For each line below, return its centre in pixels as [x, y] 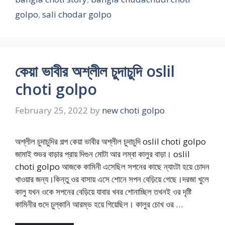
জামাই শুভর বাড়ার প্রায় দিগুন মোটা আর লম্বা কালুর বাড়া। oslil [102, 154]
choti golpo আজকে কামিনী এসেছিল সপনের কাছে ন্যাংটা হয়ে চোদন [112, 166]
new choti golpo [133, 110]
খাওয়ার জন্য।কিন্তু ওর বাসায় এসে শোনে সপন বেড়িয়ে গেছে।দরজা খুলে [112, 179]
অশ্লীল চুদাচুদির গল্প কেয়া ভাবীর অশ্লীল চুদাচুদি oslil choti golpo [110, 141]
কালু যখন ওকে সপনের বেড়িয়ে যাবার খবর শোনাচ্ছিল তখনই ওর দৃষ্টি [103, 191]
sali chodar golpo [77, 15]
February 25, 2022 [51, 110]
